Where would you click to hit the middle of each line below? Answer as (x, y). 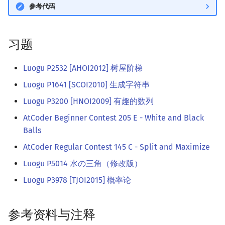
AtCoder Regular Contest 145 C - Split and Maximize (117, 147)
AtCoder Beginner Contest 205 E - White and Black (114, 118)
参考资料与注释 (52, 215)
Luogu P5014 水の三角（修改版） (83, 164)
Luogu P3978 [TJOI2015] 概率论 (77, 180)
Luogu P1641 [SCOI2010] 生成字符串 (86, 85)
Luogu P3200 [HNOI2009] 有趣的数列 (88, 101)
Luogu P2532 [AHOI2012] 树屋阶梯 (83, 68)
